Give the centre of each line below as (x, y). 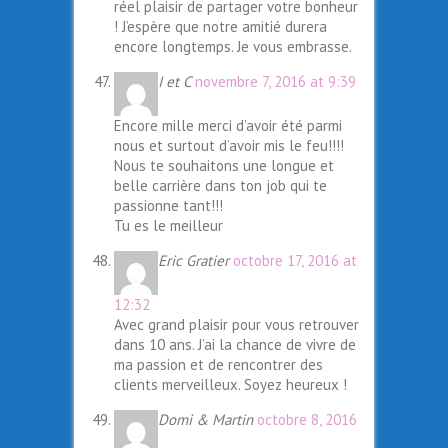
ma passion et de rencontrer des (218, 365)
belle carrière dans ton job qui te (220, 186)
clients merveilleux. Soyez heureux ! (230, 385)
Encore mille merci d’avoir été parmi (228, 126)
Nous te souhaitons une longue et (224, 166)
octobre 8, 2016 (307, 420)
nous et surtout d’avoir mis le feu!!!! (229, 146)
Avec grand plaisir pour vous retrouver (236, 325)
